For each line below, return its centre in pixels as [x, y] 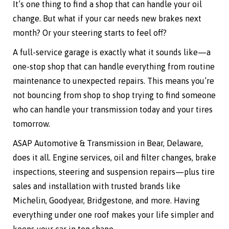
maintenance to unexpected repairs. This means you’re [113, 81]
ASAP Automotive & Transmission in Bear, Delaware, [108, 143]
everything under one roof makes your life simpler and [113, 215]
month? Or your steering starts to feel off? [90, 33]
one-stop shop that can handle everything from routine [114, 67]
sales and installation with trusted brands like [97, 186]
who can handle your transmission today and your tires [113, 110]
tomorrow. [31, 124]
